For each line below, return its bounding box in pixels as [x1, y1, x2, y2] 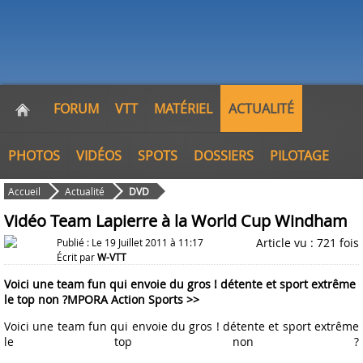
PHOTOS [8, 147, 60, 164]
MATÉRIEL [154, 100, 212, 117]
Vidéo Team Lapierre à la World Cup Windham [4, 210, 348, 232]
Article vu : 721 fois [256, 235, 359, 250]
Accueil [8, 185, 41, 198]
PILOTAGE [270, 147, 329, 164]
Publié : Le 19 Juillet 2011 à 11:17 [57, 236, 203, 249]
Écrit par [57, 250, 97, 263]
